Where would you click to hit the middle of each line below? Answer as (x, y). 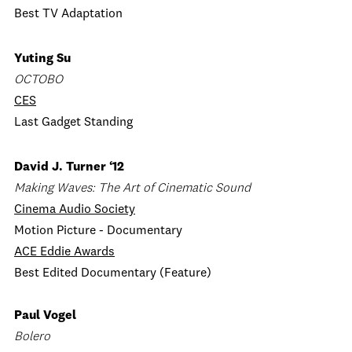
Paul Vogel (47, 316)
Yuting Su (42, 59)
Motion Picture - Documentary (98, 231)
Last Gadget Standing (73, 123)
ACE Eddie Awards (64, 252)
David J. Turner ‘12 (69, 167)
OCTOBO (38, 80)
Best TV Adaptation (70, 14)
